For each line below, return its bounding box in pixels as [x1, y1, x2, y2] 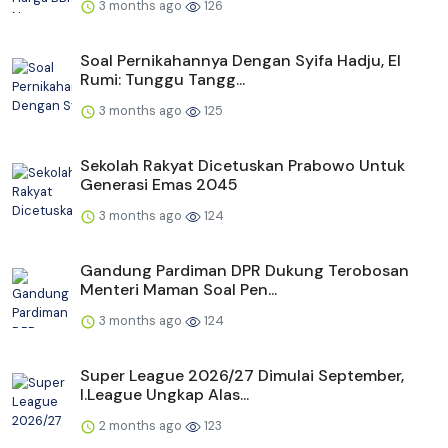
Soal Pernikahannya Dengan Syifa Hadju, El [80, 50, 401, 72]
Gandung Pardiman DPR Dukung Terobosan [80, 260, 409, 282]
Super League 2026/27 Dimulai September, [80, 365, 404, 387]
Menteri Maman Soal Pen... [80, 279, 277, 301]
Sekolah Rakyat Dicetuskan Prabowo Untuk [80, 155, 405, 177]
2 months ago [96, 417, 185, 435]
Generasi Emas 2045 [80, 174, 238, 196]
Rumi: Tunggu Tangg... [80, 69, 245, 91]
